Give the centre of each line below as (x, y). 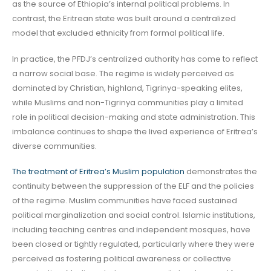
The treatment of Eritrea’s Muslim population (98, 172)
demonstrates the (221, 172)
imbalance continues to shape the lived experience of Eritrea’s (135, 131)
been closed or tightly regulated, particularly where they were (133, 244)
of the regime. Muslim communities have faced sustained (125, 201)
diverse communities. (54, 146)
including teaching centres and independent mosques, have (131, 230)
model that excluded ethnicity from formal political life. (118, 33)
